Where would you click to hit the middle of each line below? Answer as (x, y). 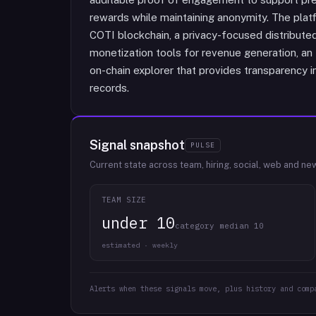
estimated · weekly (140, 245)
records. (109, 88)
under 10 (138, 223)
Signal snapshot (137, 145)
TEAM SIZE (124, 200)
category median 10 (219, 226)
